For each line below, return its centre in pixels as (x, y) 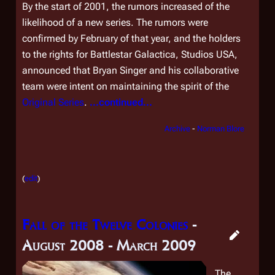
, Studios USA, (207, 54)
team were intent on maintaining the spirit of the (126, 86)
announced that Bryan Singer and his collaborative (130, 70)
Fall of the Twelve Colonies (105, 224)
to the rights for (56, 54)
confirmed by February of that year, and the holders (131, 38)
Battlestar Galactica (133, 54)
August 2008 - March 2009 (109, 245)
